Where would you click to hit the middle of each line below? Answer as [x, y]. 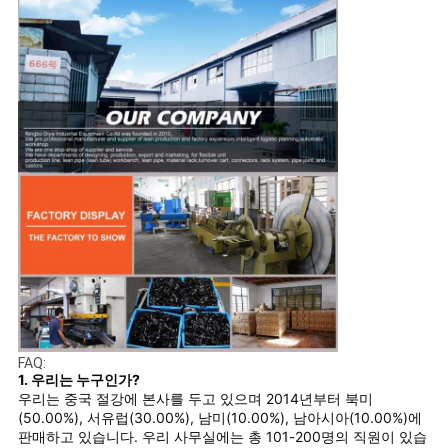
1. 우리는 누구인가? [78, 380]
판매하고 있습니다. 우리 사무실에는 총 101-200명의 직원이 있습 [222, 437]
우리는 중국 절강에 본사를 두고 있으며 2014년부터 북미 [195, 399]
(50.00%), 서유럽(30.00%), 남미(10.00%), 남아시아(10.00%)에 [219, 418]
